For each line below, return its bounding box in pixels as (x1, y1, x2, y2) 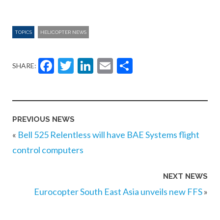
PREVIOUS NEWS (12, 114, 75, 124)
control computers (12, 144, 83, 155)
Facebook (54, 52, 149, 79)
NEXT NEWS (163, 172, 208, 181)
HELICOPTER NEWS (40, 29, 86, 35)
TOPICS (15, 29, 32, 35)
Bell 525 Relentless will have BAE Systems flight (18, 129, 199, 140)
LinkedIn (93, 52, 177, 79)
